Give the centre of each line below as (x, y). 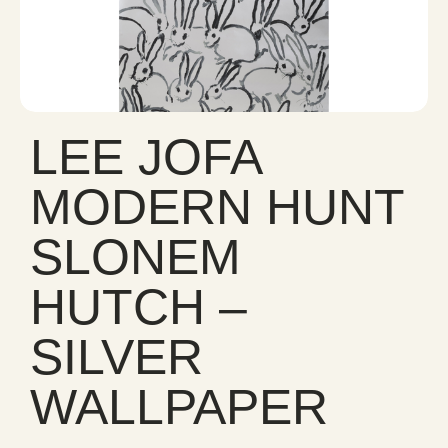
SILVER (116, 357)
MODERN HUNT (217, 207)
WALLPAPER (179, 407)
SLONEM (135, 257)
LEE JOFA (145, 157)
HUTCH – (138, 307)
